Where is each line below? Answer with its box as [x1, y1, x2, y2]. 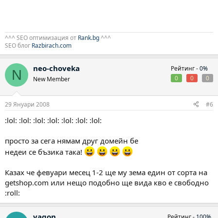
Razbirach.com [32, 41, 72, 50]
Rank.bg [78, 34, 99, 42]
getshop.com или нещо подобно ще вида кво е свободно [5, 177, 209, 187]
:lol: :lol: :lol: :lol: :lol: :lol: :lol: [5, 115, 102, 125]
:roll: [5, 187, 20, 198]
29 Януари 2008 [5, 100, 50, 109]
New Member [33, 75, 70, 83]
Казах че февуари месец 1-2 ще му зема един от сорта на [5, 167, 207, 177]
